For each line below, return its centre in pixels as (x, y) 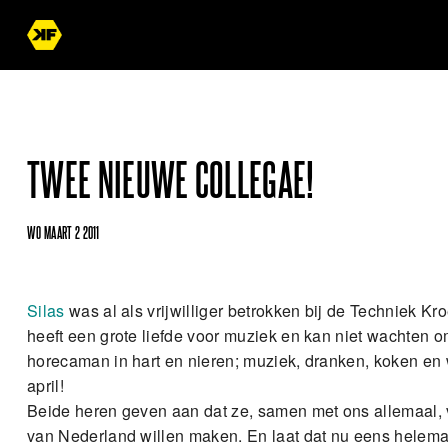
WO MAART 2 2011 (63, 233)
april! (45, 385)
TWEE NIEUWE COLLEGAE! (171, 182)
